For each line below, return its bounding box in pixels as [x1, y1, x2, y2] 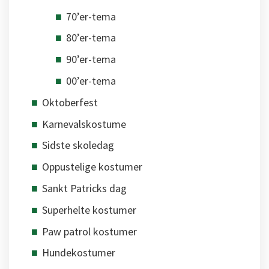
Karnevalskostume [42, 116, 126, 131]
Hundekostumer [42, 246, 115, 260]
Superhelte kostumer [42, 202, 136, 217]
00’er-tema [66, 74, 116, 88]
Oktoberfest [42, 95, 98, 109]
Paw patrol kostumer [42, 224, 137, 238]
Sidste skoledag [42, 138, 114, 153]
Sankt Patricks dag [42, 181, 127, 195]
